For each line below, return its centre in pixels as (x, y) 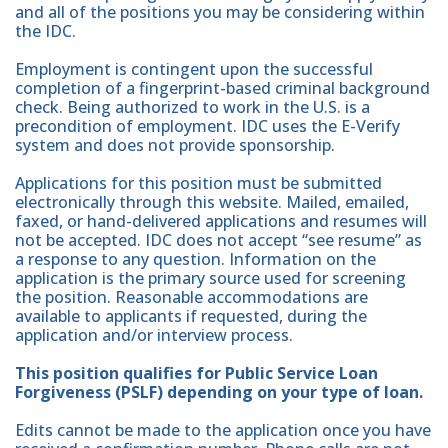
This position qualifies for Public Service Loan (196, 372)
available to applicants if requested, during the (191, 315)
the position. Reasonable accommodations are (191, 296)
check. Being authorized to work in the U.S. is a (192, 106)
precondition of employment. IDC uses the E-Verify (207, 125)
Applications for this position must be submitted (198, 182)
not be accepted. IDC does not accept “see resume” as (218, 239)
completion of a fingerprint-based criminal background (222, 87)
